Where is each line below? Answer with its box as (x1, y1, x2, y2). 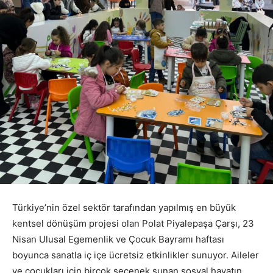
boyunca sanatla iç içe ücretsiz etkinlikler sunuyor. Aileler (12, 249, 259, 261)
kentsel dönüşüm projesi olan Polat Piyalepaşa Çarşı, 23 (12, 218, 254, 230)
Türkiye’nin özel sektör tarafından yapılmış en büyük (12, 202, 236, 214)
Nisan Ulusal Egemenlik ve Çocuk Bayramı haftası (12, 233, 224, 246)
